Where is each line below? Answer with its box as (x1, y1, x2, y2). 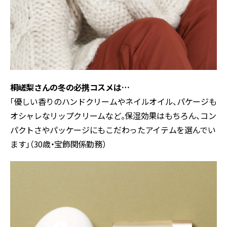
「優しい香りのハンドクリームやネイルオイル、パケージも (10, 95, 217, 108)
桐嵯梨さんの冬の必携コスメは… (10, 81, 130, 94)
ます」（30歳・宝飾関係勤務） (10, 138, 106, 150)
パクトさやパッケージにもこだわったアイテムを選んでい (10, 124, 216, 136)
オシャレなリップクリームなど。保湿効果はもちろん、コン (10, 109, 216, 122)
